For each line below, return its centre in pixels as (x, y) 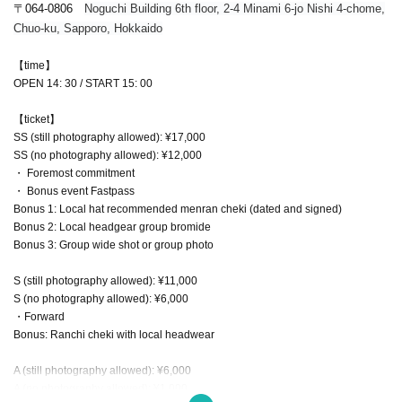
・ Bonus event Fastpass (74, 191)
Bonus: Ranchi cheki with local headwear (114, 334)
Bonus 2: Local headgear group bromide (112, 227)
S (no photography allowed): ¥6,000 (101, 298)
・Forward (39, 316)
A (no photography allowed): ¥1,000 (100, 388)
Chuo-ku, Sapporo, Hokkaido (88, 28)
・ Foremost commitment (74, 173)
